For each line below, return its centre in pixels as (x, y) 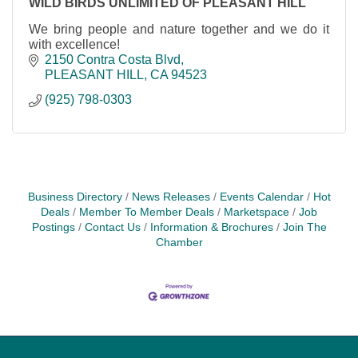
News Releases (171, 197)
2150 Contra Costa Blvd (113, 60)
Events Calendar (261, 197)
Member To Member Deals (147, 213)
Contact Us (112, 228)
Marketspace (257, 213)
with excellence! (74, 45)
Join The (304, 228)
